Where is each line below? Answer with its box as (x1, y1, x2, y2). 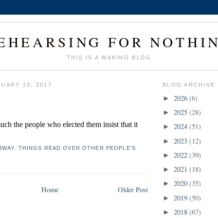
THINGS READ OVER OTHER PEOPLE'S (18, 145, 136, 151)
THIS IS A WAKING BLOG (66, 54, 152, 61)
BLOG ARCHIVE (163, 82, 216, 88)
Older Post (118, 185, 148, 195)
